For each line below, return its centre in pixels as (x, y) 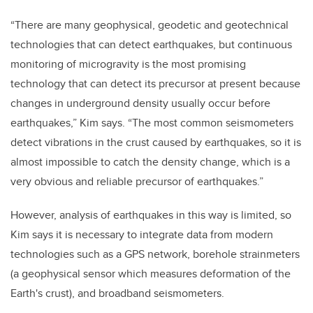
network (167, 254)
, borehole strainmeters (243, 254)
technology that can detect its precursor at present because (155, 83)
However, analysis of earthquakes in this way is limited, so (151, 214)
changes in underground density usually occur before (140, 103)
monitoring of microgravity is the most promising (128, 64)
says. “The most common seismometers (197, 122)
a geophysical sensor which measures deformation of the (152, 273)
